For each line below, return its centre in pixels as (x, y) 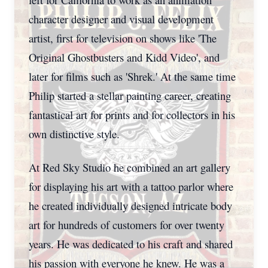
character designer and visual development (121, 19)
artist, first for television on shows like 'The (123, 38)
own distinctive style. (74, 134)
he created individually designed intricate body (130, 205)
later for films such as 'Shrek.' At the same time (132, 76)
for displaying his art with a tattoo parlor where (131, 186)
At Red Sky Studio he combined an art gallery (130, 167)
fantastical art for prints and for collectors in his (132, 115)
